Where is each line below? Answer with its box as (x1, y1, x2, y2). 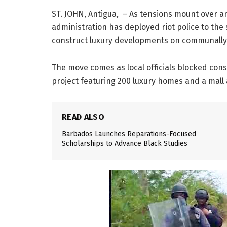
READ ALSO (62, 112, 104, 122)
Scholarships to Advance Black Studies (62, 139, 187, 148)
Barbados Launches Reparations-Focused (62, 130, 196, 139)
